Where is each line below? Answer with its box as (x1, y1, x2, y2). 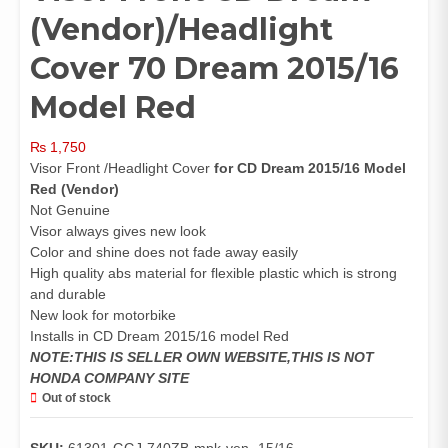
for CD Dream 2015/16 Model (214, 160, 406, 177)
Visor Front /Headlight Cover (30, 160, 214, 177)
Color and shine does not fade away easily (30, 244, 298, 261)
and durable (30, 286, 106, 303)
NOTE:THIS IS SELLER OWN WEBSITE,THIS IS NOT (30, 349, 374, 366)
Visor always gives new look (30, 223, 206, 240)
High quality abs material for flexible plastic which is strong (30, 265, 397, 282)
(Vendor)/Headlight (30, 11, 333, 49)
